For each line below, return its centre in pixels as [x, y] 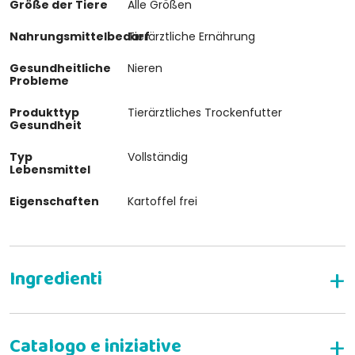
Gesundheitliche [60, 68]
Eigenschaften [54, 201]
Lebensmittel [50, 169]
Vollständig [158, 157]
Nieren [145, 68]
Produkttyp [44, 112]
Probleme [39, 80]
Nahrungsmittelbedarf [80, 36]
